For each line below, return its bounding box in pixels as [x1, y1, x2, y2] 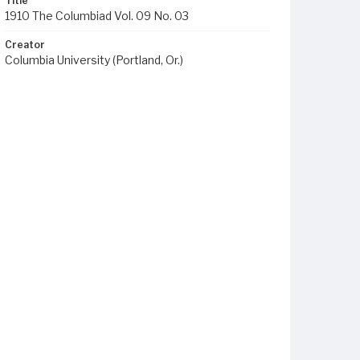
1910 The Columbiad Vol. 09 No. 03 [5, 9, 189, 22]
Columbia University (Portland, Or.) [5, 53, 183, 67]
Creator [5, 39, 45, 51]
